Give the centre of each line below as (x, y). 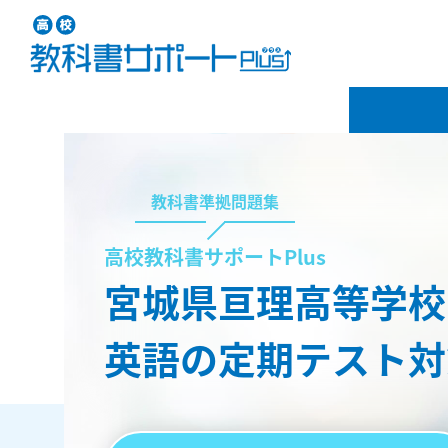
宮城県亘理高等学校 (275, 300)
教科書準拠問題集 (215, 201)
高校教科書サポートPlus (215, 256)
